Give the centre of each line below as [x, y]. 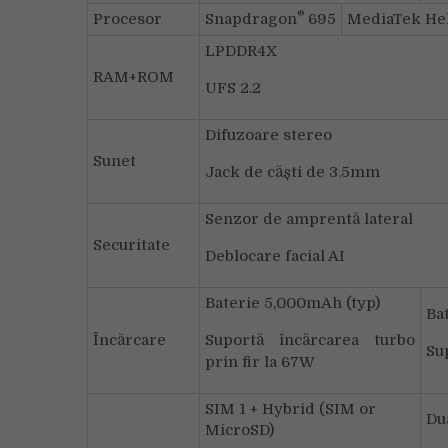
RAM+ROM [133, 77]
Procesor [127, 19]
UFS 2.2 [233, 88]
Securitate [131, 245]
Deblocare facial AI [275, 256]
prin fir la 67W [260, 362]
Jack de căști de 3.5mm [292, 172]
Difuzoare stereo [268, 135]
